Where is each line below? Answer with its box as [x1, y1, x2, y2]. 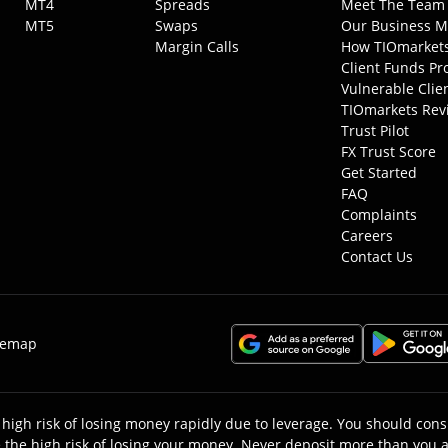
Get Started [340, 163, 417, 182]
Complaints [340, 205, 417, 224]
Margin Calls [155, 37, 240, 56]
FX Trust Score [340, 142, 436, 161]
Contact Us [340, 247, 413, 266]
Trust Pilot [340, 121, 409, 140]
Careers [340, 226, 393, 245]
